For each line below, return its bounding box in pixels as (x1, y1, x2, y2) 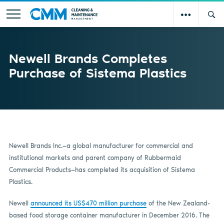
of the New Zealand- (146, 199, 210, 207)
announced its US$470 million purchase (30, 199, 146, 207)
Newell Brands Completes (8, 50, 167, 66)
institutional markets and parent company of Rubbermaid (8, 153, 181, 161)
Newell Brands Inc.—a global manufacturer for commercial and (8, 141, 193, 149)
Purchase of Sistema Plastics (8, 64, 186, 81)
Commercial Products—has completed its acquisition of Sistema (8, 165, 195, 173)
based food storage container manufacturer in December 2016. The (8, 211, 209, 219)
